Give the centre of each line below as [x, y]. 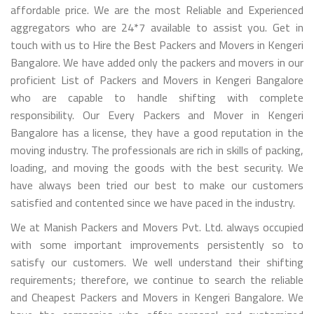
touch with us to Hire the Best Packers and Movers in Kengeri [157, 45]
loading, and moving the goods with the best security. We [157, 167]
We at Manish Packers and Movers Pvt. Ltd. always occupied [157, 227]
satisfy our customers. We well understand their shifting [157, 262]
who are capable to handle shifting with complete [157, 97]
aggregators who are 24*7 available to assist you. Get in [157, 27]
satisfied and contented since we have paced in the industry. [153, 202]
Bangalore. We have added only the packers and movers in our [157, 62]
